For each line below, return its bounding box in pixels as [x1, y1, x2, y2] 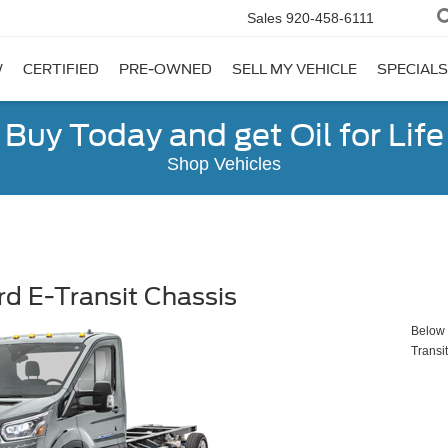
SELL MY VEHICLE [232, 61, 357, 78]
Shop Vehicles [167, 154, 281, 174]
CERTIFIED [23, 61, 99, 78]
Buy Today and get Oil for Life [4, 117, 444, 153]
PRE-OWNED [119, 61, 212, 78]
